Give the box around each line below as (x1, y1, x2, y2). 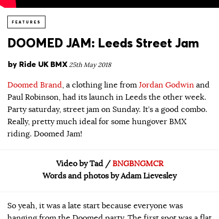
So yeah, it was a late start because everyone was (7, 200, 183, 211)
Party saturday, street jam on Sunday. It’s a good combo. (7, 104, 207, 114)
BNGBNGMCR (112, 158, 163, 169)
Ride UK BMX (19, 59, 67, 69)
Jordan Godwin (139, 80, 194, 90)
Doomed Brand (7, 80, 62, 90)
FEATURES (12, 20, 41, 24)
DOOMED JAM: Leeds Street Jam (7, 35, 199, 51)
